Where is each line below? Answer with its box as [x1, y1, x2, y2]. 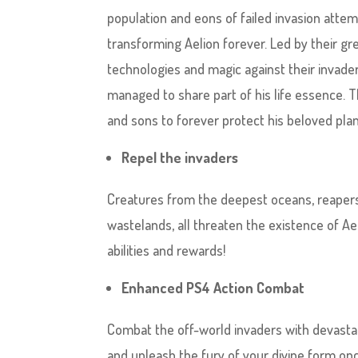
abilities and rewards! [107, 241, 226, 259]
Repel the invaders [121, 149, 239, 166]
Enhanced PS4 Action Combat [121, 279, 305, 296]
